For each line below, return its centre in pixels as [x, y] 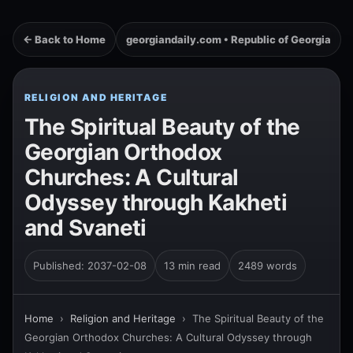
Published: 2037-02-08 [90, 266]
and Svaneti [85, 228]
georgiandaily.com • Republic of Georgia [229, 39]
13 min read [192, 266]
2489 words [268, 266]
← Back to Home [64, 39]
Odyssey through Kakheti [156, 203]
